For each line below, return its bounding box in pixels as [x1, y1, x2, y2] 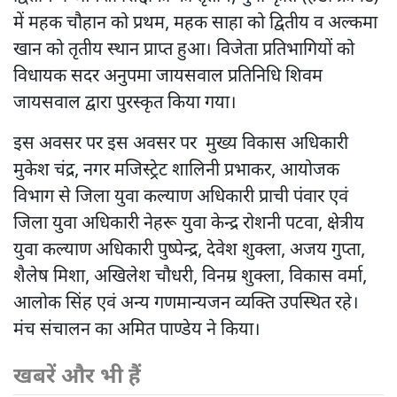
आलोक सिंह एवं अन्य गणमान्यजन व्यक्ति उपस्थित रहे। [13, 292, 359, 315]
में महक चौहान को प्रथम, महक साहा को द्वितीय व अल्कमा [13, 12, 378, 35]
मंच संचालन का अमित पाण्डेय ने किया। [13, 318, 261, 342]
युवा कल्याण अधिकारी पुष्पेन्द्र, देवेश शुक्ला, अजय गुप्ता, [13, 238, 365, 262]
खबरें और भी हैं [13, 362, 141, 392]
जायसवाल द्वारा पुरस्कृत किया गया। [13, 91, 241, 115]
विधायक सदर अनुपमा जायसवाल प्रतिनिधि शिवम [13, 65, 323, 89]
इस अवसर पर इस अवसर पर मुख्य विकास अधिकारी [13, 132, 348, 156]
